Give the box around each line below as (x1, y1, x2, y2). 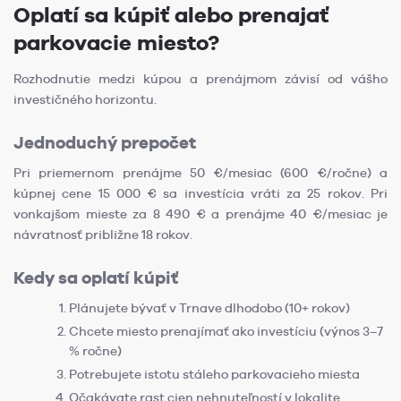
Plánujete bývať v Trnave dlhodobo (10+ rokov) (69, 300, 350, 315)
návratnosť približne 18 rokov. (13, 226, 192, 242)
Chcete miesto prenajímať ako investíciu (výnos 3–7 (69, 323, 383, 338)
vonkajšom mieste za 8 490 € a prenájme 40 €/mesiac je (13, 206, 388, 221)
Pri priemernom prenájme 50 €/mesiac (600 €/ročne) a (13, 165, 388, 180)
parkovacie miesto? (13, 29, 219, 55)
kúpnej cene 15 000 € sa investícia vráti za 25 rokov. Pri (13, 185, 388, 200)
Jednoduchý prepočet (13, 132, 196, 153)
